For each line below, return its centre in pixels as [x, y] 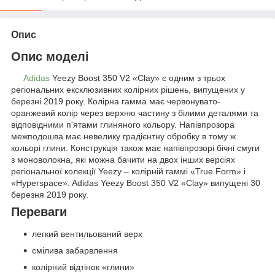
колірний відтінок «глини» [83, 267]
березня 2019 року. [50, 195]
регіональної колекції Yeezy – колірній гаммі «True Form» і [128, 172]
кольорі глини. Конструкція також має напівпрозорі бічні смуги [135, 148]
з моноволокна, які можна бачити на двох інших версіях [123, 160]
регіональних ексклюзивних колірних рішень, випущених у [128, 90]
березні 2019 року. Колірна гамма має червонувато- [116, 102]
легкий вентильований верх [87, 234]
